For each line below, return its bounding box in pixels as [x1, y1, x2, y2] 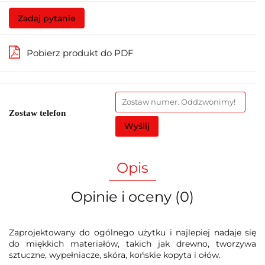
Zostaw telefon [9, 108, 66, 118]
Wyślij [124, 120, 150, 131]
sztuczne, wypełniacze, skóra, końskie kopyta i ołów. [9, 249, 221, 260]
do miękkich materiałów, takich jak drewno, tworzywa [9, 238, 256, 249]
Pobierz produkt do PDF [27, 47, 134, 59]
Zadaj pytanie [18, 12, 76, 24]
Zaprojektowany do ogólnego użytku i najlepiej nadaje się [9, 227, 256, 238]
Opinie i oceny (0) [71, 188, 194, 205]
